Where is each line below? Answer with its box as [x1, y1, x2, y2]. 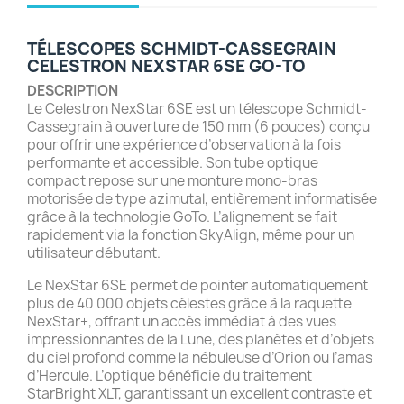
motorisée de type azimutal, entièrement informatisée [27, 188, 377, 208]
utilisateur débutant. [27, 243, 161, 262]
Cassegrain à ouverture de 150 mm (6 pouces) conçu [27, 116, 370, 136]
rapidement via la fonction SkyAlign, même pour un [27, 225, 354, 244]
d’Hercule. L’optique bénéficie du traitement [27, 365, 312, 385]
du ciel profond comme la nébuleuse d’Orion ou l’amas [27, 347, 372, 367]
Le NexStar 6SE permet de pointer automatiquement [27, 275, 368, 295]
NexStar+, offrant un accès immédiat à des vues [27, 311, 336, 331]
